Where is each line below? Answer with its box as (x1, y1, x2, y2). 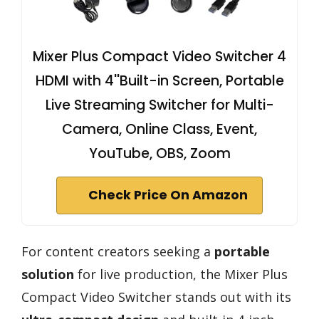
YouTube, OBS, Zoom (88, 144, 231, 164)
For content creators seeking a (21, 243, 214, 261)
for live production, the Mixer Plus (74, 266, 288, 283)
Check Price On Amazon (88, 187, 248, 204)
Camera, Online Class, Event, (62, 120, 257, 140)
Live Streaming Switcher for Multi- (45, 95, 274, 115)
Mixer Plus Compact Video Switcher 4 (33, 47, 286, 67)
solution (21, 266, 74, 283)
